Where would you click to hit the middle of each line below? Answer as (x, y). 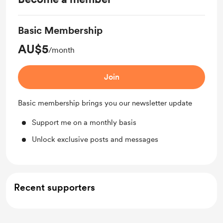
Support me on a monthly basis (84, 122)
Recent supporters (55, 187)
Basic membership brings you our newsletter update (105, 103)
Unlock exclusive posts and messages (95, 139)
